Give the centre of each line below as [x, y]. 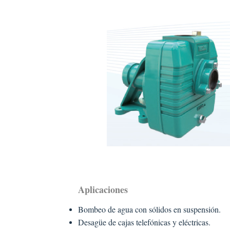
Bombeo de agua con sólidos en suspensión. [149, 209]
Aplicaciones [103, 189]
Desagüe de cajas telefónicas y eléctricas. [144, 222]
